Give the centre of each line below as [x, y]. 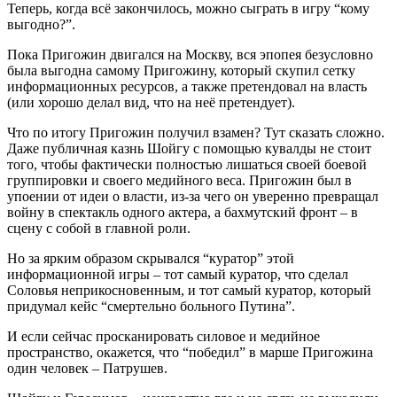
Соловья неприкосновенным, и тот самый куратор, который [189, 291]
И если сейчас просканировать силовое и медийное [163, 337]
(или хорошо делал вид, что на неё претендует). [151, 103]
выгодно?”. [41, 25]
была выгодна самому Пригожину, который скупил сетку [181, 71]
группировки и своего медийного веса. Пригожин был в [179, 181]
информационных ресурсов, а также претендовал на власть [187, 87]
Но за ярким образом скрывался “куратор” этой [151, 259]
